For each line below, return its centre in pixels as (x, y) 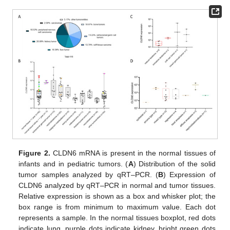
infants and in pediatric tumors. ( (73, 164)
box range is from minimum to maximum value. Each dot (117, 207)
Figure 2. (34, 153)
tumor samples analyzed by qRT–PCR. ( (89, 174)
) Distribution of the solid (174, 164)
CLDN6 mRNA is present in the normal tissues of (133, 153)
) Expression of (189, 174)
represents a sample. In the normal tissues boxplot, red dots (117, 217)
